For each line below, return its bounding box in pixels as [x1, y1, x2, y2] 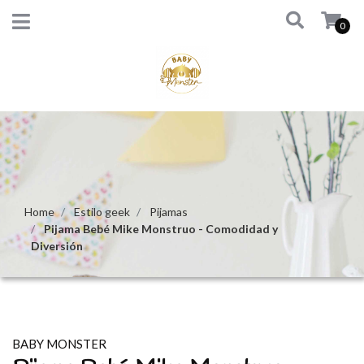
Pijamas [149, 205, 188, 219]
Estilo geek [74, 205, 130, 219]
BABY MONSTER [12, 336, 106, 351]
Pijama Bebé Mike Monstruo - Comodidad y [44, 222, 278, 236]
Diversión [31, 239, 83, 253]
